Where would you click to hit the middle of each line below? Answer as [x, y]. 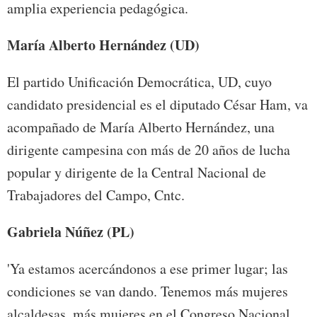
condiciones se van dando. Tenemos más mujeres [148, 292]
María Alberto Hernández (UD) [103, 45]
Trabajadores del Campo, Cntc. [96, 195]
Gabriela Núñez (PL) [71, 232]
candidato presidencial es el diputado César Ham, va [157, 105]
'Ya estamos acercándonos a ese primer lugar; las [148, 269]
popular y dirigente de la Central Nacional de [137, 173]
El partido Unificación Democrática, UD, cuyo [139, 82]
